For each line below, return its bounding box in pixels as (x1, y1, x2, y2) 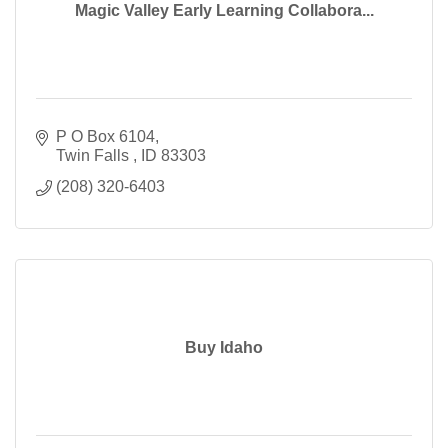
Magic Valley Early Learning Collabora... (74, 2, 374, 20)
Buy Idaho (185, 339, 263, 357)
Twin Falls (56, 147, 133, 165)
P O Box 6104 (56, 128, 155, 146)
